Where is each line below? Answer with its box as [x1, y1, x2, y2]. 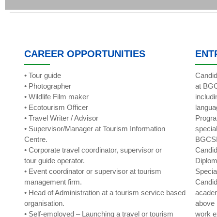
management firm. [24, 178, 82, 186]
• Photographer [24, 82, 71, 90]
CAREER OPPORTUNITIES [24, 48, 145, 59]
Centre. [24, 135, 47, 143]
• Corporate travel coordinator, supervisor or [24, 146, 162, 154]
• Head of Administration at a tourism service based [24, 188, 186, 197]
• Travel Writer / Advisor [24, 114, 98, 122]
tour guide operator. [24, 156, 85, 165]
